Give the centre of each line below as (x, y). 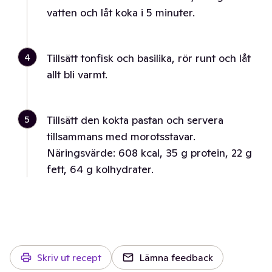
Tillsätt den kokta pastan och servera (135, 120)
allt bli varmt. (77, 74)
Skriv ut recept (69, 257)
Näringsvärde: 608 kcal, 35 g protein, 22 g (149, 153)
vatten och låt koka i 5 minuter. (121, 12)
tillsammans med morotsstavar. (121, 136)
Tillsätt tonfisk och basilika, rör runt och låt (149, 58)
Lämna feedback (176, 257)
